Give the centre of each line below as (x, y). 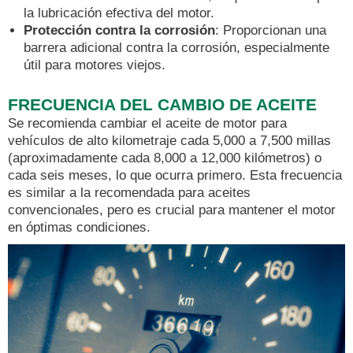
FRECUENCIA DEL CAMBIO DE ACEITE (162, 105)
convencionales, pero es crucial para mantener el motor (172, 210)
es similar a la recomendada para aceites (129, 193)
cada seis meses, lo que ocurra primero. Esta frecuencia (175, 176)
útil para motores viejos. (95, 65)
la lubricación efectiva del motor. (119, 13)
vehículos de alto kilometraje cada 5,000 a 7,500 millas (169, 141)
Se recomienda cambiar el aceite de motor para (147, 124)
